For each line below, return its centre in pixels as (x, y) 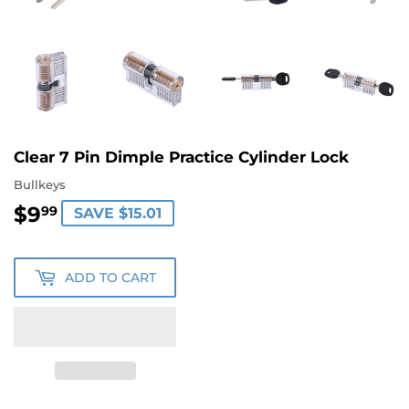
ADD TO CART (110, 277)
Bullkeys (40, 185)
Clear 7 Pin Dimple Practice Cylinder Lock (181, 156)
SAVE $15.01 (118, 214)
